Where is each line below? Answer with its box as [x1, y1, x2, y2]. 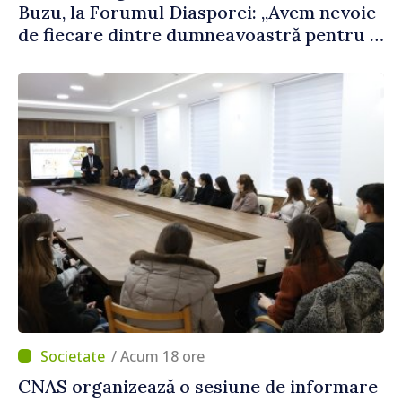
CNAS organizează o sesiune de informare [18, 374, 378, 398]
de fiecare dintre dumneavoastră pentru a [18, 22, 380, 46]
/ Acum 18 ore [120, 345, 205, 366]
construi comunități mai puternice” [18, 45, 324, 68]
